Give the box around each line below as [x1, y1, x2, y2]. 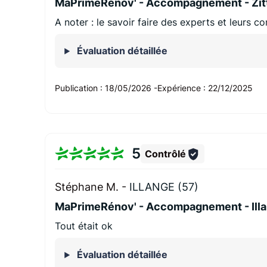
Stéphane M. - [55, 181, 130, 194]
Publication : [55, 83, 105, 94]
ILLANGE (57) [129, 181, 199, 194]
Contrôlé [144, 147, 186, 160]
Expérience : [157, 83, 209, 94]
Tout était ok [55, 220, 113, 232]
